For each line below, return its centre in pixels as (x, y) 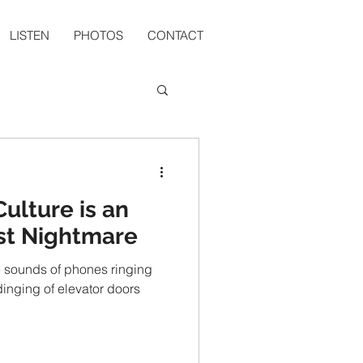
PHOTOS (98, 35)
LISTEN (30, 35)
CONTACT (175, 35)
